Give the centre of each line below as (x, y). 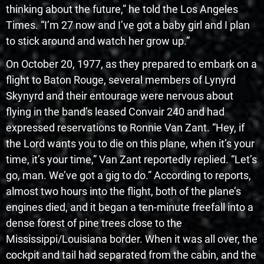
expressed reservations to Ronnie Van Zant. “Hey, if (125, 128)
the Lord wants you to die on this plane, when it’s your (130, 144)
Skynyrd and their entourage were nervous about (120, 96)
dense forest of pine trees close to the (94, 223)
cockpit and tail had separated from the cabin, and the (131, 255)
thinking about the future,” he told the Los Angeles (122, 9)
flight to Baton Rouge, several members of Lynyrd (121, 80)
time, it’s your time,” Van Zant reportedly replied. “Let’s (131, 160)
